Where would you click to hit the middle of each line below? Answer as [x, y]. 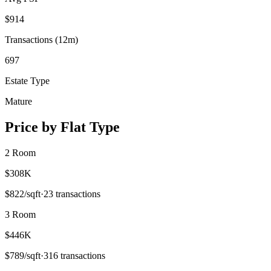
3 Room [20, 214]
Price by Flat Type [62, 127]
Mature [18, 101]
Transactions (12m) [41, 39]
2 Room [20, 152]
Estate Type [27, 80]
